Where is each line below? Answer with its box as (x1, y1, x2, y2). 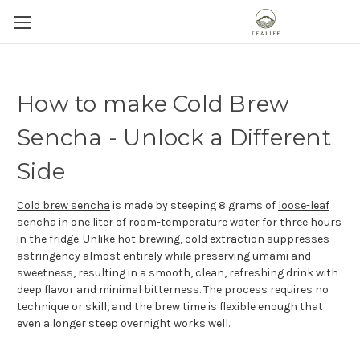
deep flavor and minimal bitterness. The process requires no (17, 282, 329, 297)
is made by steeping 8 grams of (110, 198, 278, 212)
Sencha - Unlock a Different (17, 123, 331, 151)
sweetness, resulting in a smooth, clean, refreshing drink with (17, 265, 338, 280)
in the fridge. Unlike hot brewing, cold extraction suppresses (17, 231, 329, 246)
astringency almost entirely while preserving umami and (17, 248, 311, 263)
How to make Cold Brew (17, 89, 290, 117)
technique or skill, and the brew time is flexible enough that (17, 299, 323, 313)
